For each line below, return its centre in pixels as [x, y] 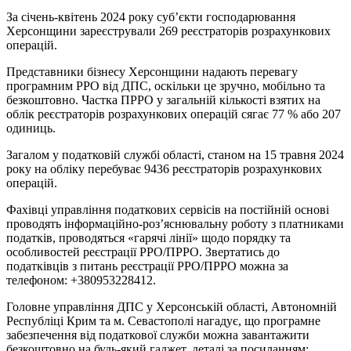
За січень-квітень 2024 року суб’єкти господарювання [151, 16]
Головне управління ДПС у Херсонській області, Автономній [172, 306]
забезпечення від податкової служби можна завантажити [158, 335]
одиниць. [31, 128]
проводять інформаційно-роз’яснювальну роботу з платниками [175, 223]
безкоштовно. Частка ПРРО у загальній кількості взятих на [163, 100]
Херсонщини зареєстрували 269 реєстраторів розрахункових [168, 31]
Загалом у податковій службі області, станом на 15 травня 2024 [175, 154]
